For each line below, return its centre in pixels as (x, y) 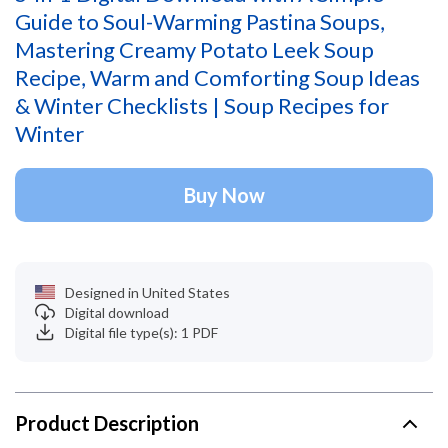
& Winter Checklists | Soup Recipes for (202, 105)
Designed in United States (147, 292)
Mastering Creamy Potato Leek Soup (194, 49)
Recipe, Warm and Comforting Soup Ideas (217, 77)
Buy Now (224, 195)
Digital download (117, 312)
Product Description (107, 423)
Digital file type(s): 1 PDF (141, 332)
